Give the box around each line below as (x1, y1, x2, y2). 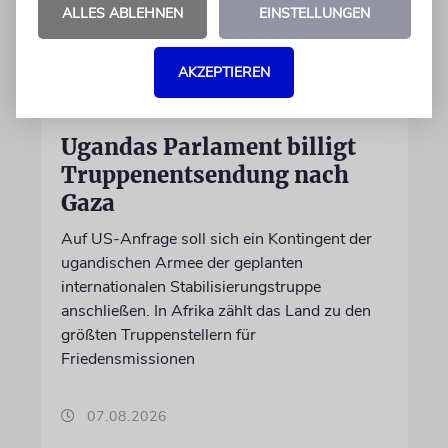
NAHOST (60, 106, 124, 122)
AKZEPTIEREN (178, 63, 270, 82)
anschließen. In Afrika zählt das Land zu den (60, 300, 371, 322)
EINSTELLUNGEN (259, 4, 370, 23)
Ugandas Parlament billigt (60, 133, 356, 161)
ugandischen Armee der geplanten (60, 252, 303, 274)
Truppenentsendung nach (60, 161, 349, 189)
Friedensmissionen (60, 348, 195, 370)
